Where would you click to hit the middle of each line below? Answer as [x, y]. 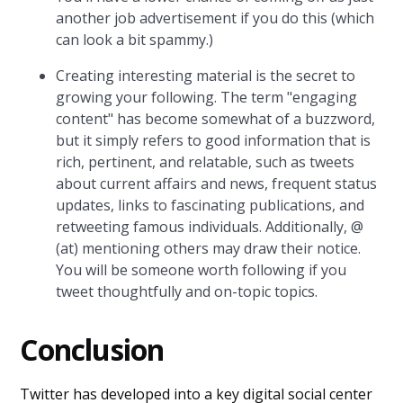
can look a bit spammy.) [135, 40]
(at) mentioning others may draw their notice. [209, 248]
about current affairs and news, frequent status [217, 184]
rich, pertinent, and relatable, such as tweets [206, 162]
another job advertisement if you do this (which [215, 18]
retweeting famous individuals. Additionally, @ [210, 227]
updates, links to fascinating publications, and [210, 205]
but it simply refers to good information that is [214, 140]
